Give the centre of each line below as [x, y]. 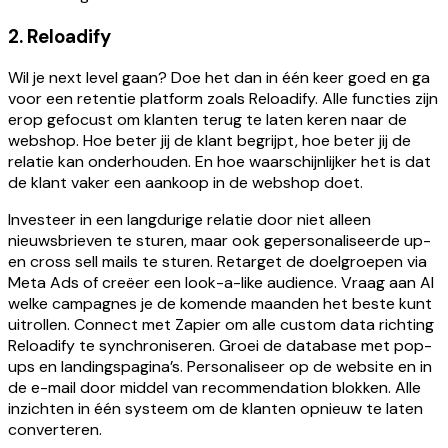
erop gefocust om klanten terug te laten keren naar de [207, 120]
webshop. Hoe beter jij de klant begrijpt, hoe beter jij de [209, 141]
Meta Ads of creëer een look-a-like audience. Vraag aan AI [221, 283]
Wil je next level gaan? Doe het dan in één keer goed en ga [219, 78]
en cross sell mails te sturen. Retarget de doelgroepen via [217, 262]
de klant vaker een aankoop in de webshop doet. [185, 183]
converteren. [55, 430]
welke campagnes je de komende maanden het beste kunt [220, 304]
